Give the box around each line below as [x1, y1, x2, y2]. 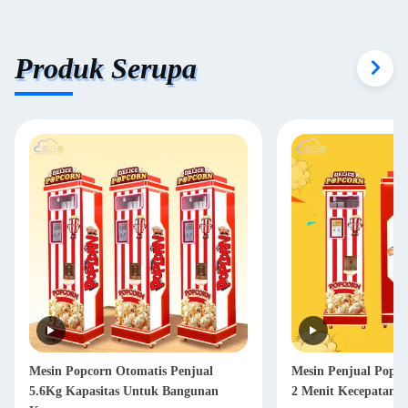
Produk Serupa [15, 51, 197, 85]
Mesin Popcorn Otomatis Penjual [29, 364, 213, 378]
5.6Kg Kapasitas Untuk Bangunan [29, 384, 219, 398]
